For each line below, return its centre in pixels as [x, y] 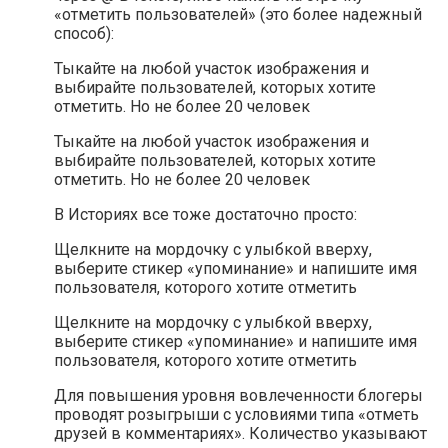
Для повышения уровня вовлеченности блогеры [238, 396]
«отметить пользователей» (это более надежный [238, 15]
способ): [84, 34]
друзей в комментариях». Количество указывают [240, 434]
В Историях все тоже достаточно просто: [205, 215]
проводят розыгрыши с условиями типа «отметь [236, 415]
